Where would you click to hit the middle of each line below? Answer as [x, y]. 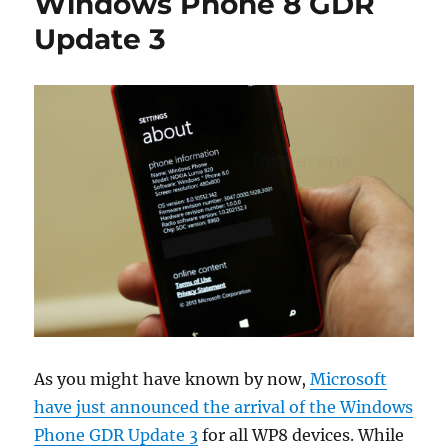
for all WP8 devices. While [301, 435]
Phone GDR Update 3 [116, 435]
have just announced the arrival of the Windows [224, 407]
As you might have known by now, [172, 379]
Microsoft [349, 379]
